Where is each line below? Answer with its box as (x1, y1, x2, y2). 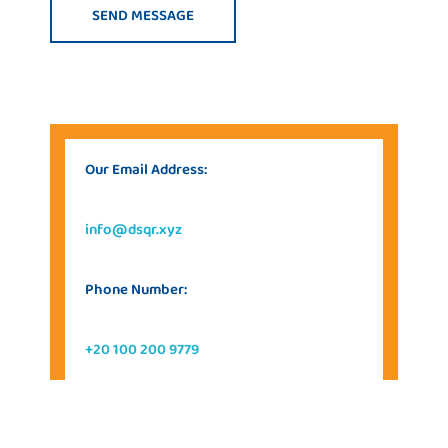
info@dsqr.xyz (85, 217, 182, 242)
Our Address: (85, 397, 168, 422)
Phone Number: (85, 277, 187, 302)
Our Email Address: (85, 157, 207, 182)
